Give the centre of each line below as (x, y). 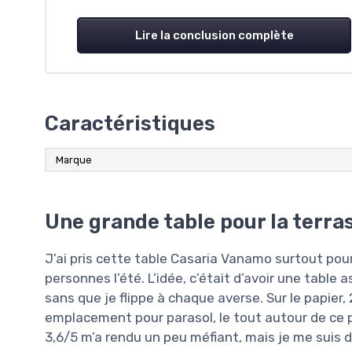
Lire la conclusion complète (214, 36)
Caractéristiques (130, 124)
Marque (74, 160)
